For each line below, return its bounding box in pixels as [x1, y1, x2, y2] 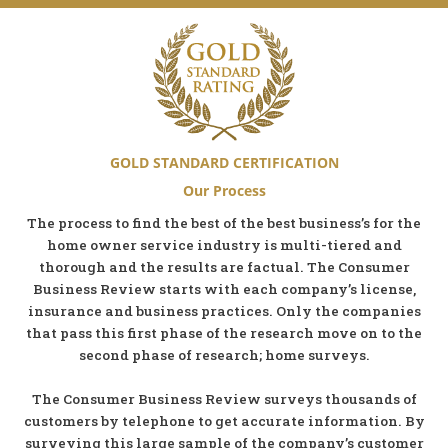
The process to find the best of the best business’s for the [27, 213, 421, 232]
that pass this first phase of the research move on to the [26, 323, 422, 342]
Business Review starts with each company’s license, [32, 279, 416, 298]
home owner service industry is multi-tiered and [46, 235, 402, 254]
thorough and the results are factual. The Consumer [38, 257, 410, 276]
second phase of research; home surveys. [78, 345, 370, 364]
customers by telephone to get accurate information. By [23, 411, 425, 430]
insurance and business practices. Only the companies [27, 301, 421, 320]
